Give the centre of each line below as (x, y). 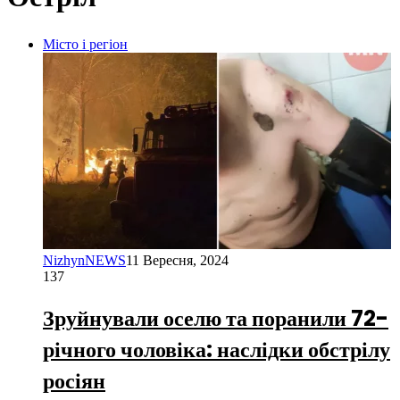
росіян (74, 381)
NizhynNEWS (84, 261)
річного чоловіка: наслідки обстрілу (217, 350)
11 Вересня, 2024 (177, 261)
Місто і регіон (85, 45)
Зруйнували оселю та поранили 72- (216, 319)
